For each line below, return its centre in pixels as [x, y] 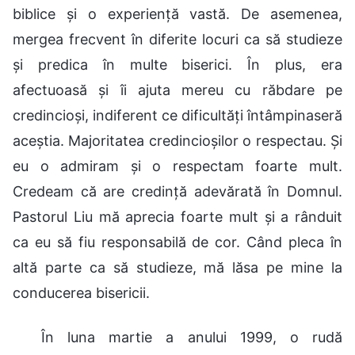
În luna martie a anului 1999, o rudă [192, 337]
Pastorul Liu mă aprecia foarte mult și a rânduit [177, 216]
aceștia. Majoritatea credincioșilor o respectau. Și [177, 140]
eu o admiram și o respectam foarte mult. [177, 166]
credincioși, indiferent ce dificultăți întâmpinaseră [177, 115]
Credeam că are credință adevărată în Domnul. [177, 191]
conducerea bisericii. [81, 292]
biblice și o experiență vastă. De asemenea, [177, 13]
